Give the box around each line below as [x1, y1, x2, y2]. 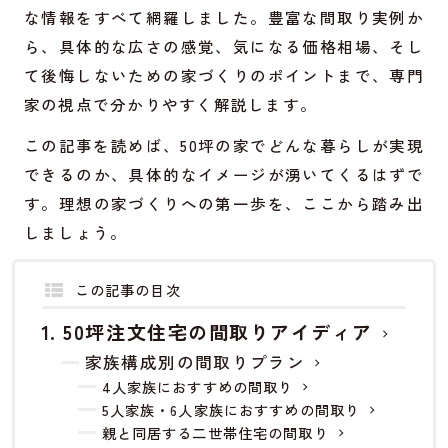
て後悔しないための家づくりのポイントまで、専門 [23, 64, 425, 87]
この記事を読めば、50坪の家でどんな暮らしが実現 [23, 134, 425, 157]
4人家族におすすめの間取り [101, 376, 294, 398]
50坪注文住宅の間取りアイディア [63, 318, 373, 347]
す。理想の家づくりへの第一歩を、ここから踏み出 [23, 192, 425, 215]
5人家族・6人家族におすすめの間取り [101, 399, 361, 421]
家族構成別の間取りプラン [84, 350, 305, 375]
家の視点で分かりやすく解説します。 [23, 93, 317, 116]
